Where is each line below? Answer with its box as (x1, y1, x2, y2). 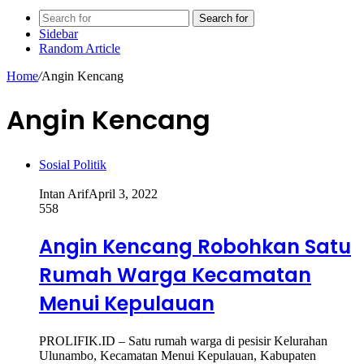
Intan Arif (39, 186, 89, 201)
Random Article (39, 41, 120, 55)
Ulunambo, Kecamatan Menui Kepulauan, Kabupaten (39, 348, 316, 362)
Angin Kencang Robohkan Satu (39, 232, 351, 260)
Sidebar (39, 27, 78, 41)
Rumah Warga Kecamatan (39, 261, 311, 288)
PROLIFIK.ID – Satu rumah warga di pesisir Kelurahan (39, 333, 327, 348)
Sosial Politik (39, 157, 106, 171)
